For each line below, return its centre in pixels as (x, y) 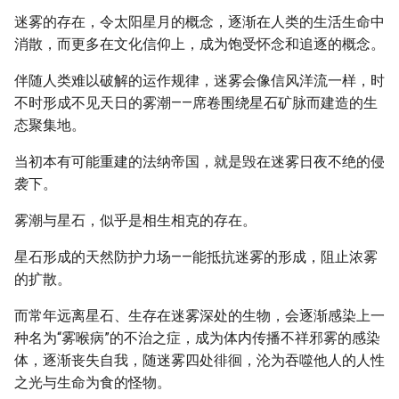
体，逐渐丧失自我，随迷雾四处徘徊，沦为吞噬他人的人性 (199, 360)
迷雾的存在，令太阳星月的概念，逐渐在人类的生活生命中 (199, 22)
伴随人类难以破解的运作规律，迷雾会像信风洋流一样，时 (199, 81)
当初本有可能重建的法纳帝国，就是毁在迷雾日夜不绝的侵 (199, 162)
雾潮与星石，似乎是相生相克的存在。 (135, 220)
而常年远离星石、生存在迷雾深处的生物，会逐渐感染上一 (199, 316)
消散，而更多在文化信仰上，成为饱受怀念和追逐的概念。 (199, 44)
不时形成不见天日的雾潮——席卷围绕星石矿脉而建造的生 (196, 103)
